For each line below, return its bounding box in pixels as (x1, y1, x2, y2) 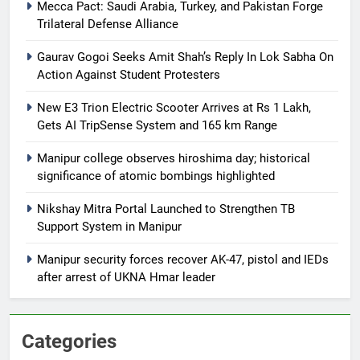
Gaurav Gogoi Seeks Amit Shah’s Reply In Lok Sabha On (37, 49, 333, 64)
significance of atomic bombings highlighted (37, 168, 275, 183)
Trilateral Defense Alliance (37, 16, 178, 31)
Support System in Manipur (37, 219, 182, 234)
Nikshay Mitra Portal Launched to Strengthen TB (37, 201, 295, 216)
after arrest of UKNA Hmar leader (37, 269, 215, 284)
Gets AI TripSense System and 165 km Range (37, 117, 277, 133)
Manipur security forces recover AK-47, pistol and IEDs (37, 252, 329, 267)
